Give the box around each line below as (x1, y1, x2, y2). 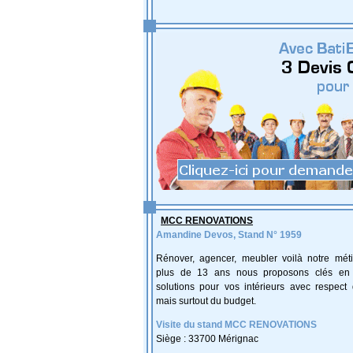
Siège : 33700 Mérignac (156, 333, 258, 344)
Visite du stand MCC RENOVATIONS (156, 319, 317, 330)
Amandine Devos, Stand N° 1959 (156, 229, 302, 240)
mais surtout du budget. (156, 295, 256, 307)
